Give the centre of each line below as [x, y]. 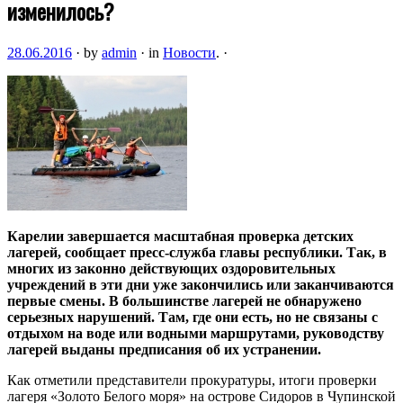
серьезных [42, 317]
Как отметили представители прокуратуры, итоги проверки [192, 380]
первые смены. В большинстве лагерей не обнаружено [184, 300]
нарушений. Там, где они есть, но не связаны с [228, 317]
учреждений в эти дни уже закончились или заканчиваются [201, 284]
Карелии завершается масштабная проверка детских [180, 236]
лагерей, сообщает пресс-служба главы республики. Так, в [197, 252]
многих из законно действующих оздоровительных [171, 268]
